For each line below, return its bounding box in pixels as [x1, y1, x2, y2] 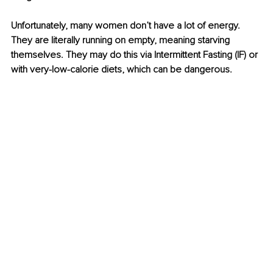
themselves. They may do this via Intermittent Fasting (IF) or [11, 49, 260, 62]
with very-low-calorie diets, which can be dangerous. [11, 63, 232, 76]
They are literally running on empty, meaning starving [11, 34, 232, 47]
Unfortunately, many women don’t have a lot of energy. [11, 19, 243, 32]
